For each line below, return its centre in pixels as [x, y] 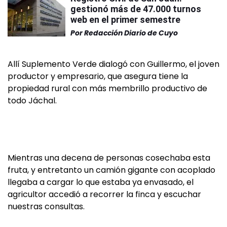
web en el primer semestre [125, 20]
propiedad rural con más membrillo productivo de [107, 88]
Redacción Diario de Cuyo [131, 33]
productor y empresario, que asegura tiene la [98, 76]
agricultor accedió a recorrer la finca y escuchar [104, 194]
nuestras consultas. [46, 206]
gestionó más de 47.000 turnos [136, 9]
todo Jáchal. [32, 101]
